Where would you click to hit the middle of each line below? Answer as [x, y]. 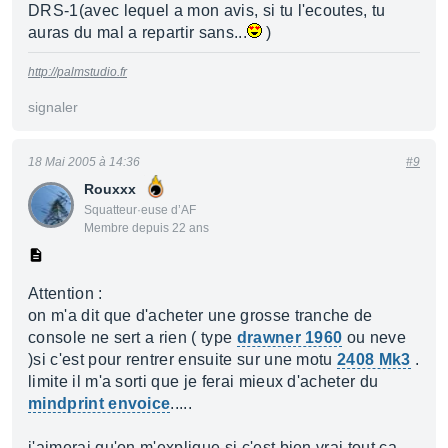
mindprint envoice [99, 403]
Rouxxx [110, 189]
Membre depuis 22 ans [146, 228]
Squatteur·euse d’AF [140, 210]
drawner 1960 [289, 337]
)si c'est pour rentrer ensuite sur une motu [183, 359]
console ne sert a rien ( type [132, 337]
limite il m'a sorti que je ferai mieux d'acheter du [203, 381]
